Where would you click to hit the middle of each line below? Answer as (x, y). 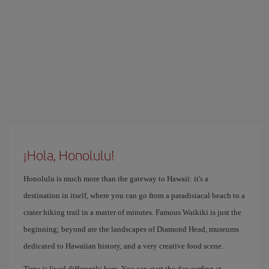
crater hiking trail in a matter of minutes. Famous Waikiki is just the (132, 212)
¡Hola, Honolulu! (69, 155)
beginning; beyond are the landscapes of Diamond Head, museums (131, 229)
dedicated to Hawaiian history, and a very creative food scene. (123, 246)
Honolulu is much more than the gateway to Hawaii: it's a (116, 179)
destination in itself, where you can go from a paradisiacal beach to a (134, 195)
